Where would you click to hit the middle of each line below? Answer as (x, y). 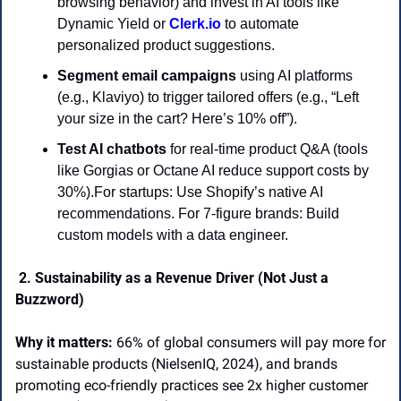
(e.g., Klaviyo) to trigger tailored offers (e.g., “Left (208, 98)
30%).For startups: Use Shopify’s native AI (190, 192)
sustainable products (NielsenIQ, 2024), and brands (176, 364)
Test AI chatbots (112, 149)
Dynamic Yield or (113, 24)
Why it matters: (64, 343)
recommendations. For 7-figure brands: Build (198, 214)
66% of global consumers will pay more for (249, 343)
